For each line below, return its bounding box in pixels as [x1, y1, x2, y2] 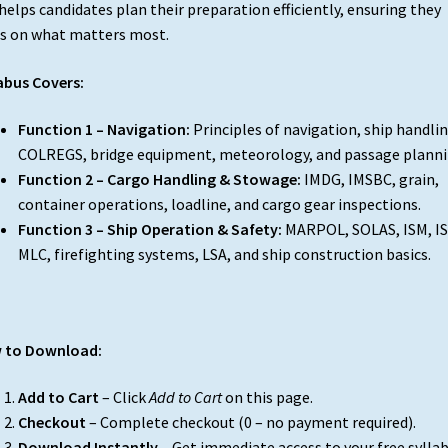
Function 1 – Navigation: [17, 119, 190, 140]
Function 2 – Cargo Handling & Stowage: [17, 169, 301, 190]
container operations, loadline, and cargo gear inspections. [17, 194, 421, 215]
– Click [98, 387, 149, 408]
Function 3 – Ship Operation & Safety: [17, 219, 282, 240]
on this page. [221, 387, 313, 408]
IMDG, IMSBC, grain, [300, 169, 439, 190]
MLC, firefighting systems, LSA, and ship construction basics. [17, 244, 431, 265]
